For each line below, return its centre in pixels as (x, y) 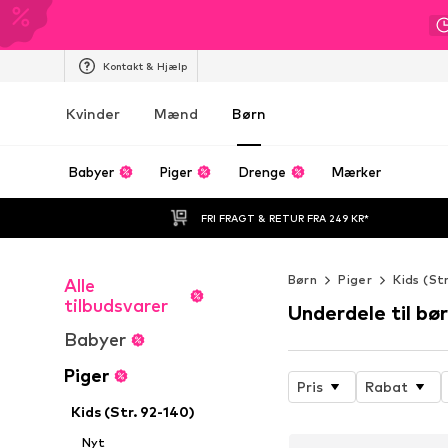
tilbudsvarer (116, 305)
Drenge (261, 172)
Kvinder (93, 113)
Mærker (356, 172)
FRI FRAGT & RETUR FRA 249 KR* (285, 217)
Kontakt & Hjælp (145, 65)
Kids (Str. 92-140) (133, 411)
